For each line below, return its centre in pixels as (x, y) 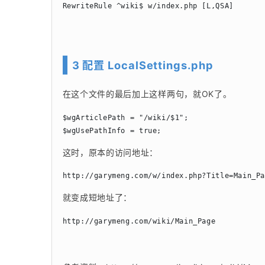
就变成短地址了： (97, 198)
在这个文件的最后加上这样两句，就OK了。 (147, 93)
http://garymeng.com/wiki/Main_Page (139, 222)
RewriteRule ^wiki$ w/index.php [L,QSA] (148, 6)
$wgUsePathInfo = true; (112, 130)
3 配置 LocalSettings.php (143, 65)
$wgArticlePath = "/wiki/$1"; (125, 117)
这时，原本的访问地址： (110, 152)
